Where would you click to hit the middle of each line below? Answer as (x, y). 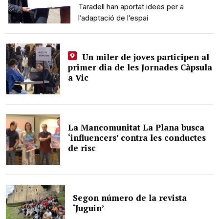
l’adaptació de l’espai (113, 18)
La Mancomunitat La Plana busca (136, 128)
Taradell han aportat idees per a (131, 7)
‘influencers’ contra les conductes (137, 138)
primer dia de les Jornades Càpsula (140, 67)
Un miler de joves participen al (144, 57)
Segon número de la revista (130, 198)
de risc (82, 148)
